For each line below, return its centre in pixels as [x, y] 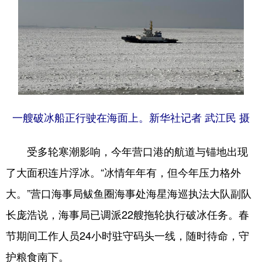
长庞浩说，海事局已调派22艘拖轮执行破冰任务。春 [127, 214]
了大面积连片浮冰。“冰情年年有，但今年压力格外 [123, 172]
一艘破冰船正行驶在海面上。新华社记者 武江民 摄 [131, 118]
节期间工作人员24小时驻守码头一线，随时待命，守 [127, 235]
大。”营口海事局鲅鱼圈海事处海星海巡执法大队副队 [129, 193]
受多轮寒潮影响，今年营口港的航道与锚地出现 [127, 151]
